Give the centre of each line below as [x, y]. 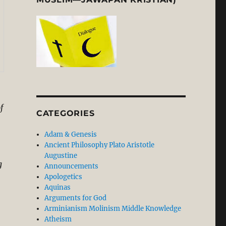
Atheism [58, 219]
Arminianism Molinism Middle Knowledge [113, 209]
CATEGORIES [65, 114]
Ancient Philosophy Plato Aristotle [100, 145]
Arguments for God [76, 198]
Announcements [72, 166]
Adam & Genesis [71, 135]
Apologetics [64, 177]
